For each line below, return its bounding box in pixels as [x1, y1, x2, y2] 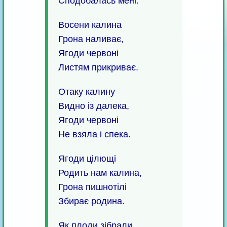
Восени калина [58, 20, 122, 30]
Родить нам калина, [58, 168, 142, 178]
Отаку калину [58, 87, 115, 97]
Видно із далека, [58, 101, 129, 111]
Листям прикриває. [58, 62, 138, 73]
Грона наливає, [58, 34, 124, 45]
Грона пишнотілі [58, 182, 127, 193]
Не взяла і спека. [58, 129, 131, 140]
